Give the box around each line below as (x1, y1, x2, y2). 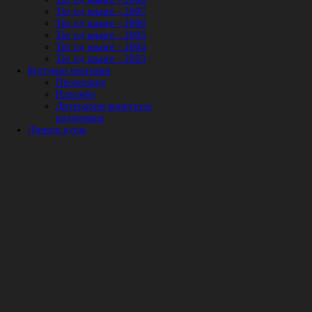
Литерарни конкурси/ (56, 100, 153, 111)
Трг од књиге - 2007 (56, 6, 146, 17)
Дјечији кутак (28, 125, 86, 135)
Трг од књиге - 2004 (56, 41, 146, 52)
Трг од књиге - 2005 (56, 29, 146, 40)
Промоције (56, 77, 106, 88)
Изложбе (56, 88, 95, 100)
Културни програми (28, 65, 111, 76)
